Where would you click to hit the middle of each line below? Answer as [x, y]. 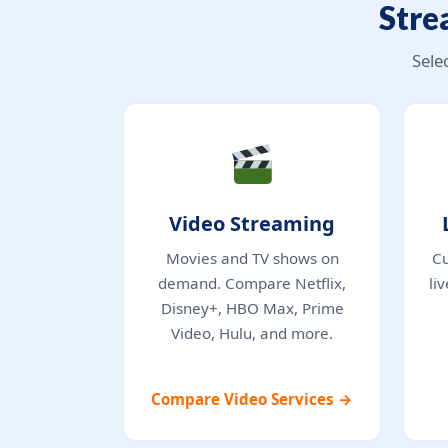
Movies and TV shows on [252, 257]
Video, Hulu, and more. [252, 332]
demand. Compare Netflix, [252, 282]
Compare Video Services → [252, 398]
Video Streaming [252, 223]
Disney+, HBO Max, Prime [252, 307]
